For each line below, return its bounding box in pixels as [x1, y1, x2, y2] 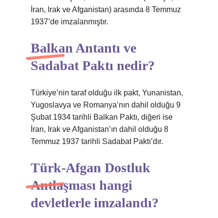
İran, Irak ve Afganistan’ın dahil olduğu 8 [31, 125, 168, 133]
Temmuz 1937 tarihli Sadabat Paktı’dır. [31, 137, 163, 145]
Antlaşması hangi [31, 178, 132, 193]
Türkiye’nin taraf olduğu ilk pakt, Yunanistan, [31, 89, 183, 97]
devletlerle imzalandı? [31, 195, 159, 210]
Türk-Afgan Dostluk [31, 160, 150, 175]
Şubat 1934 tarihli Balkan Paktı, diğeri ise [31, 113, 173, 121]
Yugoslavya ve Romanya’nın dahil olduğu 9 [31, 101, 181, 109]
